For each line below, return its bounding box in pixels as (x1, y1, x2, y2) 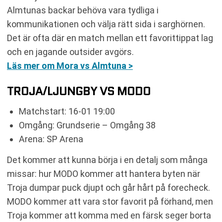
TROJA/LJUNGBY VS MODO (7, 82, 151, 100)
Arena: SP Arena (19, 134, 83, 144)
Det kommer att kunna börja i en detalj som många (7, 155, 208, 165)
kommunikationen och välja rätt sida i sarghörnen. (7, 19, 205, 29)
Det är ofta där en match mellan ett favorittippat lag (7, 33, 213, 43)
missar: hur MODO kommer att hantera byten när (7, 168, 200, 179)
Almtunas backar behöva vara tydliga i (7, 5, 159, 15)
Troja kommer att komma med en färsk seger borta (7, 210, 211, 221)
